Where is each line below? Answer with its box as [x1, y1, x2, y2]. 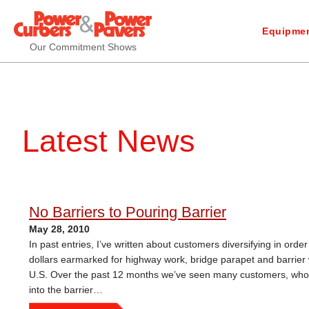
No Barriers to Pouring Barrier [29, 203, 226, 221]
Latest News [22, 123, 195, 159]
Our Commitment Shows [29, 41, 137, 52]
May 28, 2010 [29, 223, 90, 235]
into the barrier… [29, 284, 103, 295]
